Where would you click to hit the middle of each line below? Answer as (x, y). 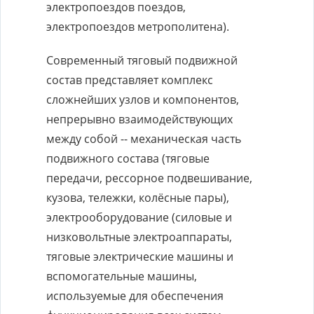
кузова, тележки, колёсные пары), (138, 198)
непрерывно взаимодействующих (139, 119)
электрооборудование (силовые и (139, 217)
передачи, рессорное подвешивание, (149, 178)
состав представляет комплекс (130, 80)
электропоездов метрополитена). (138, 27)
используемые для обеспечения (135, 296)
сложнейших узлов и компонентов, (143, 100)
